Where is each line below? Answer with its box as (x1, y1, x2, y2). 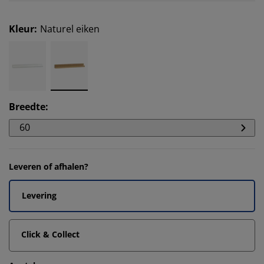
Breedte (9, 100, 45, 113)
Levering (22, 190, 57, 201)
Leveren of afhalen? (9, 161, 88, 172)
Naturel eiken (40, 22, 100, 35)
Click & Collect (21, 229, 80, 240)
